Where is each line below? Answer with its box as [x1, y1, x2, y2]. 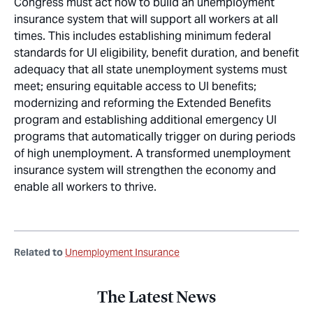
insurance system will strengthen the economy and [14, 163, 276, 177]
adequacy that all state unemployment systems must [14, 62, 287, 77]
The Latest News [97, 287, 216, 307]
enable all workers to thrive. [14, 180, 156, 194]
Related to [14, 246, 63, 259]
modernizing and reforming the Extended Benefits [14, 96, 271, 110]
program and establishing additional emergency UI [14, 112, 277, 127]
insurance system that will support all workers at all [14, 12, 278, 27]
